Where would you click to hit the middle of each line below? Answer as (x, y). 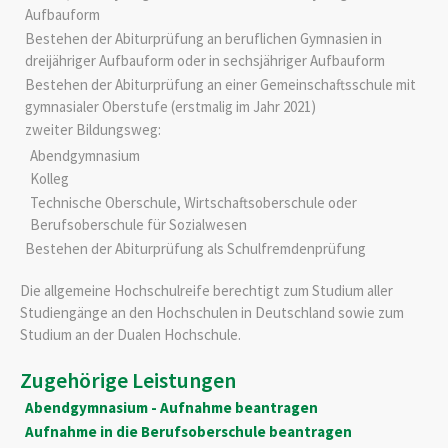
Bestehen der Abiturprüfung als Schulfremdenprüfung (195, 248)
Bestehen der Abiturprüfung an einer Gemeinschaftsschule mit (220, 84)
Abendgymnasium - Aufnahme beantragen (171, 407)
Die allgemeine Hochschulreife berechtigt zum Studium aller (206, 290)
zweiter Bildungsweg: (92, 130)
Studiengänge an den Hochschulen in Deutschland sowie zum (212, 312)
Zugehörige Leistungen (128, 379)
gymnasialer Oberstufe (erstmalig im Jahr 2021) (170, 106)
